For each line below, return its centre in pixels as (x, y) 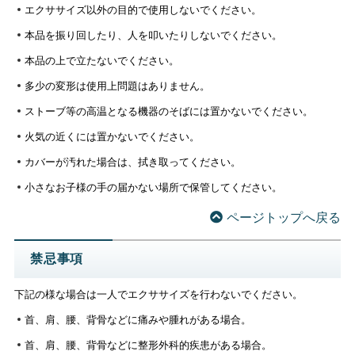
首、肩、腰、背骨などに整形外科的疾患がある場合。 (148, 345)
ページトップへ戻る (284, 218)
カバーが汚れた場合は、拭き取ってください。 (132, 162)
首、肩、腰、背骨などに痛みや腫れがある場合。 (137, 320)
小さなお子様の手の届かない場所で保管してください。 (153, 187)
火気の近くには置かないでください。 (112, 136)
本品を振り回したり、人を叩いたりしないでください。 (153, 35)
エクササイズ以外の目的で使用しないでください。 (143, 10)
